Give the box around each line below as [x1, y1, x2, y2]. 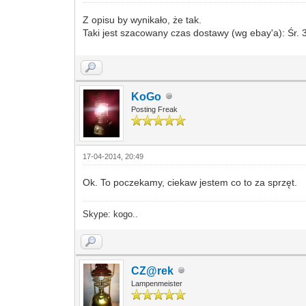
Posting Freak [131, 105, 178, 113]
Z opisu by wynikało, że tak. [83, 14, 202, 25]
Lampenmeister [131, 279, 183, 288]
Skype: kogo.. [83, 208, 139, 219]
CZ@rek [131, 264, 174, 277]
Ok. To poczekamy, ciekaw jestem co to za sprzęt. [83, 176, 298, 188]
